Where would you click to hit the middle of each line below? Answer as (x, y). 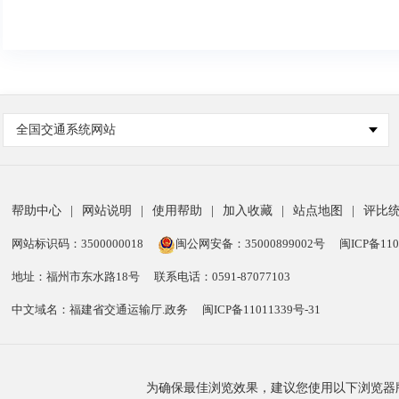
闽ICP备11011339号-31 (262, 309)
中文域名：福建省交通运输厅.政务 (100, 309)
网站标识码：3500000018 (78, 244)
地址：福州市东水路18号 (76, 277)
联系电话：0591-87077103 (223, 277)
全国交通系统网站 (66, 130)
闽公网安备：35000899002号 (251, 244)
